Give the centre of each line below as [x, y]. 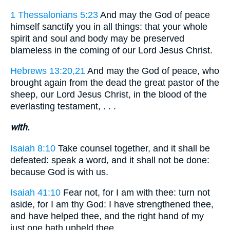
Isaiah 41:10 [35, 193]
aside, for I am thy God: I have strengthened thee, [112, 205]
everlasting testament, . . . [63, 107]
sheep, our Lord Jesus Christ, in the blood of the [109, 95]
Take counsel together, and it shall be [133, 148]
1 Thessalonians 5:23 [54, 15]
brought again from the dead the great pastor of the [115, 83]
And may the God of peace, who [152, 71]
